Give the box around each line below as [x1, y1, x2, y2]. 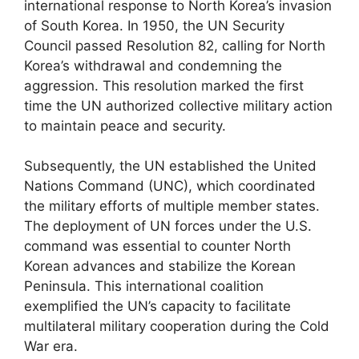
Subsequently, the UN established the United [24, 158, 317, 174]
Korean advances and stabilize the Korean [24, 258, 296, 274]
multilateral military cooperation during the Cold [24, 318, 329, 334]
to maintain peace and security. [24, 117, 226, 134]
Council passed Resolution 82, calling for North [24, 37, 325, 54]
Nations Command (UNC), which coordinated [24, 178, 316, 194]
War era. [24, 338, 78, 354]
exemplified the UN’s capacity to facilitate [24, 298, 291, 314]
